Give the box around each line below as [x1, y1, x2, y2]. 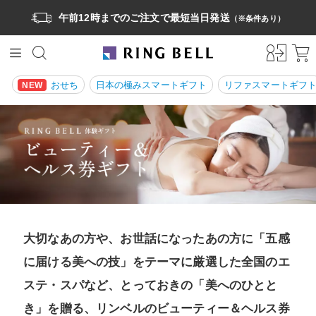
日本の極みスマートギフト [95, 79, 207, 90]
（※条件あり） [229, 13, 285, 23]
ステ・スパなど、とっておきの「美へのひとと [23, 279, 278, 293]
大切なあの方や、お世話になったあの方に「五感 [23, 232, 290, 246]
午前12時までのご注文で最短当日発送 [58, 11, 230, 23]
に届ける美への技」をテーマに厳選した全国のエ [23, 255, 290, 269]
